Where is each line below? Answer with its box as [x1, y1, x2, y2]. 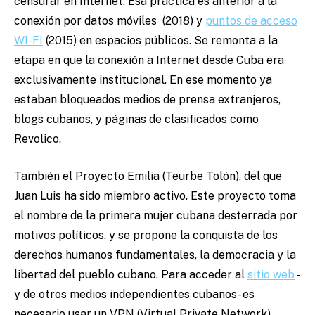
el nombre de [14, 209, 86, 223]
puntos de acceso [205, 14, 297, 28]
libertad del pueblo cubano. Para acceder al [14, 268, 247, 282]
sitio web [247, 268, 295, 282]
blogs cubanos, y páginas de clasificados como [14, 112, 259, 127]
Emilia [127, 169, 162, 184]
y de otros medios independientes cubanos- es [14, 288, 255, 302]
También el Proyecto [14, 169, 127, 184]
